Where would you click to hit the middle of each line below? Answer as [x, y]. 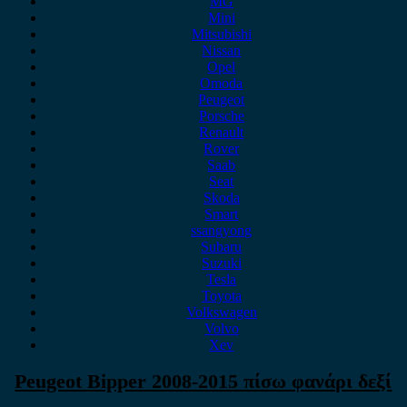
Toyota [221, 296]
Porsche [221, 116]
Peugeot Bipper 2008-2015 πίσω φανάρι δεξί [203, 382]
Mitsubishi [221, 34]
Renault [222, 132]
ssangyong [222, 230]
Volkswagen [221, 312]
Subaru [222, 247]
